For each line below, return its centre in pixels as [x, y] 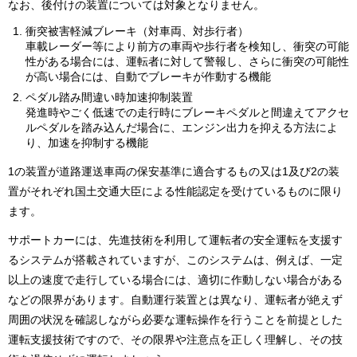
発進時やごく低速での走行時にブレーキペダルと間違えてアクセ [187, 112]
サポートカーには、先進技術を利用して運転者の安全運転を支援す [175, 240]
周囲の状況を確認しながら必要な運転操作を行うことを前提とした [175, 320]
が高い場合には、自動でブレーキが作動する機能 [148, 76]
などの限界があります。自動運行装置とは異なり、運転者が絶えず [175, 300]
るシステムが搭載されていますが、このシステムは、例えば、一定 [175, 260]
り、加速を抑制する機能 [87, 142]
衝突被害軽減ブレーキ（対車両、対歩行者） [137, 31]
